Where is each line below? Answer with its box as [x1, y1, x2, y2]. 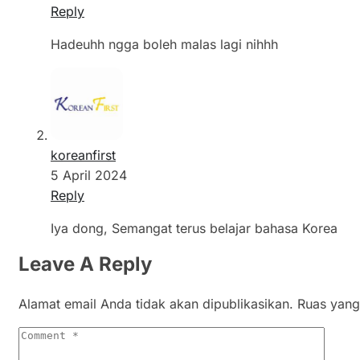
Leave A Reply [18, 252, 152, 276]
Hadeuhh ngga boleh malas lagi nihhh [51, 36, 278, 53]
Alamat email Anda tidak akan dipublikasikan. [18, 296, 293, 313]
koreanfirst [51, 147, 116, 164]
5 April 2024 [51, 167, 127, 184]
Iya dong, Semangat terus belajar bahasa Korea [51, 220, 337, 237]
